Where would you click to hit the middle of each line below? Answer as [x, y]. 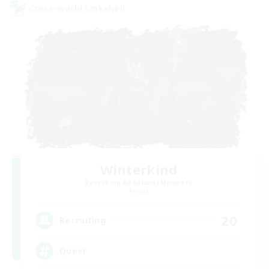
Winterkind [139, 169]
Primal [139, 191]
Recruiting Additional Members [139, 182]
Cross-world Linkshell [77, 8]
